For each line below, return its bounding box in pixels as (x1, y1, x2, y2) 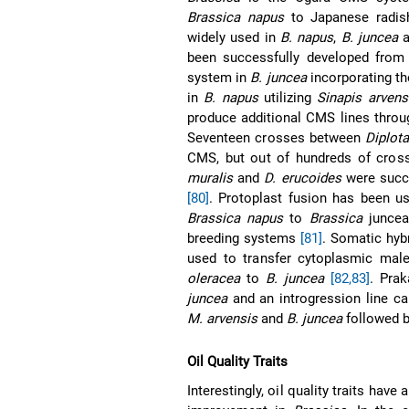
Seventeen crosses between (187, 129, 366, 146)
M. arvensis (187, 309, 258, 327)
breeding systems (187, 229, 300, 246)
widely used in (187, 28, 280, 46)
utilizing (257, 89, 318, 106)
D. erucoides (264, 169, 341, 186)
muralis (187, 169, 234, 186)
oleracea (187, 269, 241, 287)
